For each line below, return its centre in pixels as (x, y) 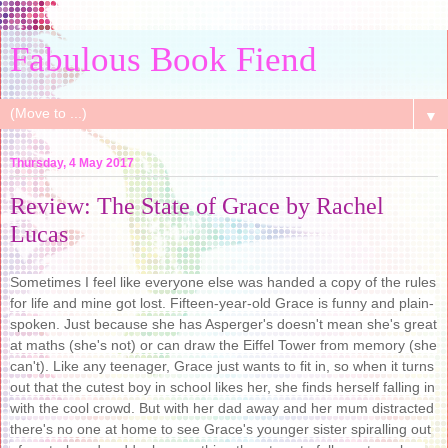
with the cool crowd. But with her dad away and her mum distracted (222, 407)
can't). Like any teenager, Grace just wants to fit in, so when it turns (222, 365)
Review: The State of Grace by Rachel (197, 206)
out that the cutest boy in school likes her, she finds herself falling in (222, 386)
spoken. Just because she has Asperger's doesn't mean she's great (223, 323)
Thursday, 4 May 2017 (72, 163)
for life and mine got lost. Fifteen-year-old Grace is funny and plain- (222, 302)
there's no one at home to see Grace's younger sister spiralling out (220, 428)
